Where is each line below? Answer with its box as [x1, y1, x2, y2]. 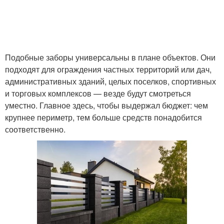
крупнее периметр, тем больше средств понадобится [5, 111, 202, 123]
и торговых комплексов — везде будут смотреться [5, 87, 191, 99]
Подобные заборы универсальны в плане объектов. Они [5, 51, 215, 63]
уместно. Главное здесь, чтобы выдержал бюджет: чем [5, 99, 208, 111]
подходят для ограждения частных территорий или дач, [5, 63, 211, 75]
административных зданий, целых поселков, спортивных [5, 75, 216, 87]
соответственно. [5, 123, 65, 135]
